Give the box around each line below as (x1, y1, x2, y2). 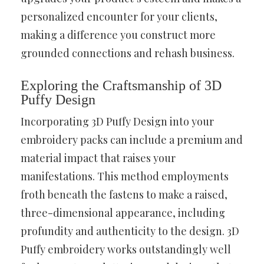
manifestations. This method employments (21, 169, 229, 183)
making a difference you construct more (21, 27, 216, 42)
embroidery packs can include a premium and (21, 132, 243, 147)
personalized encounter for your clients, (21, 9, 217, 24)
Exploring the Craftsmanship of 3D (21, 77, 222, 93)
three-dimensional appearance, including (21, 205, 225, 220)
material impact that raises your (21, 150, 176, 165)
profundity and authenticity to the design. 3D (21, 223, 239, 238)
